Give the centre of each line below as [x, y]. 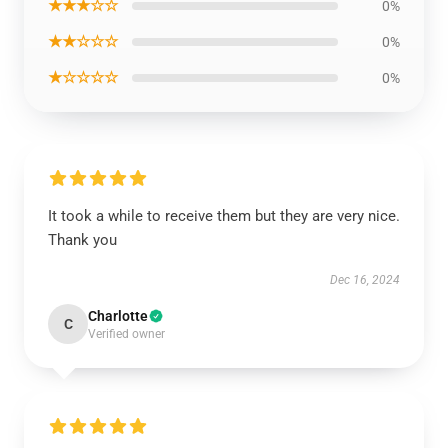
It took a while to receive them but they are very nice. [224, 216]
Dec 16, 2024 [365, 280]
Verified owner [126, 334]
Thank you [82, 240]
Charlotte [118, 316]
